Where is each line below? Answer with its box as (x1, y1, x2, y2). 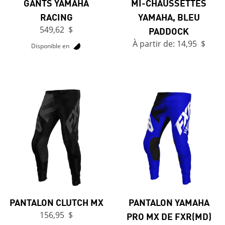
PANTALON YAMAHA (128, 195, 209, 209)
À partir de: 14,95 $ (132, 38, 205, 50)
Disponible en (31, 42, 69, 51)
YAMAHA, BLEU (138, 10, 200, 24)
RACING (40, 10, 73, 24)
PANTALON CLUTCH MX (9, 195, 103, 209)
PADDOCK (149, 24, 189, 38)
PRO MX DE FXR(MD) (126, 209, 211, 223)
